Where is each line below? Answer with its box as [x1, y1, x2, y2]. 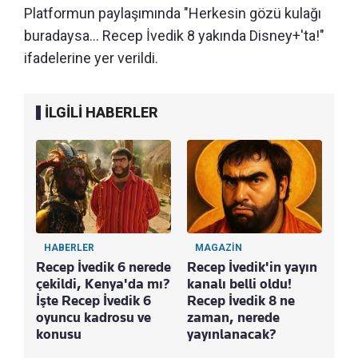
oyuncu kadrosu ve [36, 308, 151, 325]
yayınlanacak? [187, 325, 276, 342]
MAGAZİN [195, 241, 242, 253]
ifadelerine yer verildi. [24, 49, 158, 66]
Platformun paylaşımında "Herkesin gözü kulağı [24, 4, 321, 22]
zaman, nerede [187, 308, 280, 325]
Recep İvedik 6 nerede [36, 258, 171, 275]
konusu [36, 325, 82, 342]
